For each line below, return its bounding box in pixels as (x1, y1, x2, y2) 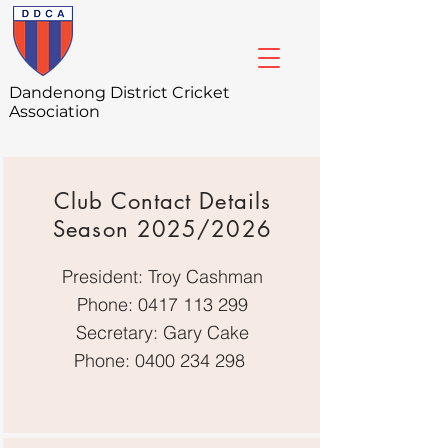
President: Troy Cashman (61, 265, 263, 288)
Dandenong (9, 83, 110, 102)
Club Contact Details (54, 187, 271, 215)
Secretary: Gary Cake (75, 321, 254, 344)
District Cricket (110, 83, 230, 102)
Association (9, 102, 100, 121)
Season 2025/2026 (53, 215, 272, 243)
